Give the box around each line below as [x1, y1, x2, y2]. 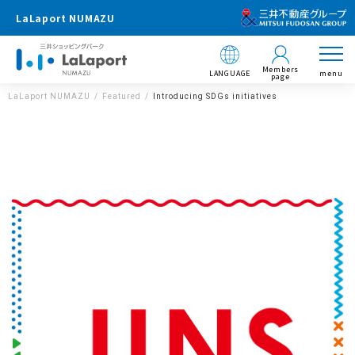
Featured [102, 92, 141, 101]
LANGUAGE [208, 67, 251, 78]
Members [261, 64, 300, 74]
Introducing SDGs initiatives [153, 92, 277, 101]
